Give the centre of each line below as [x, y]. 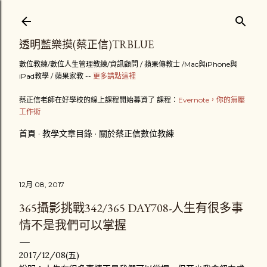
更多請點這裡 [114, 76]
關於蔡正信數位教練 [136, 133]
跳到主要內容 [133, 15]
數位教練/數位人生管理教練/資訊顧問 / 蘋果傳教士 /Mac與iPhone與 [128, 64]
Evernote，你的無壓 [212, 100]
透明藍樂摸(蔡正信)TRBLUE [86, 44]
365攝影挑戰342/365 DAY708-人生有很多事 [131, 208]
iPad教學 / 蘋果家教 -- [56, 76]
